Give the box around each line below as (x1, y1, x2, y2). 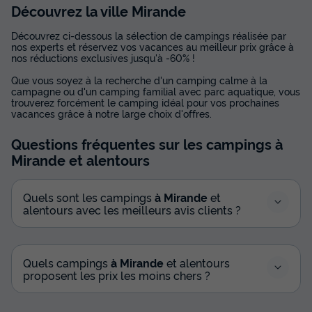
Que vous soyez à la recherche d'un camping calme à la (11, 73, 267, 87)
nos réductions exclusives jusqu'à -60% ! (11, 51, 195, 65)
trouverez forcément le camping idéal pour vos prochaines (11, 95, 279, 109)
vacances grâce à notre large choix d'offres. (11, 107, 212, 120)
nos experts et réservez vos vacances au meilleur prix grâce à (11, 40, 294, 54)
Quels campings (23, 255, 111, 271)
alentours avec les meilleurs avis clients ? (23, 202, 241, 218)
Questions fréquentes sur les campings (11, 134, 275, 154)
